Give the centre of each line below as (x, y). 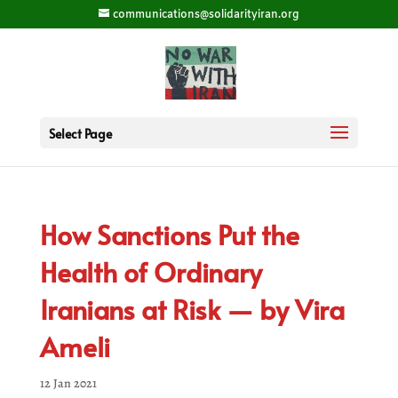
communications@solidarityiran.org (206, 15)
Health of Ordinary (151, 271)
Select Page (80, 134)
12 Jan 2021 (68, 383)
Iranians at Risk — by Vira (192, 309)
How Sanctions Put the (169, 234)
